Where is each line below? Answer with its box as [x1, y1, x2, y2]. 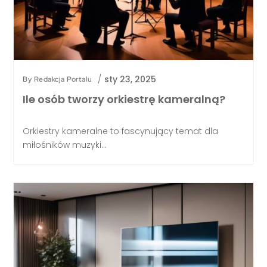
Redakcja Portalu [33, 74, 92, 85]
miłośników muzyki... [23, 138, 107, 151]
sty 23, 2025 [104, 73, 156, 85]
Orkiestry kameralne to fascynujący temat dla [23, 125, 219, 137]
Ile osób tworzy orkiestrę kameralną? [23, 91, 226, 107]
